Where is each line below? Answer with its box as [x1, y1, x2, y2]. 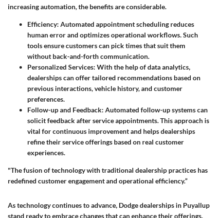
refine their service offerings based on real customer [27, 137, 184, 146]
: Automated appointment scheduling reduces [57, 19, 194, 28]
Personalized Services [27, 62, 93, 71]
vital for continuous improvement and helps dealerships [27, 127, 195, 135]
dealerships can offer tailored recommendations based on [27, 73, 200, 82]
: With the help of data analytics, [93, 62, 190, 71]
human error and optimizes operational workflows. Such [27, 30, 198, 39]
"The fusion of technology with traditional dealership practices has [8, 165, 208, 174]
